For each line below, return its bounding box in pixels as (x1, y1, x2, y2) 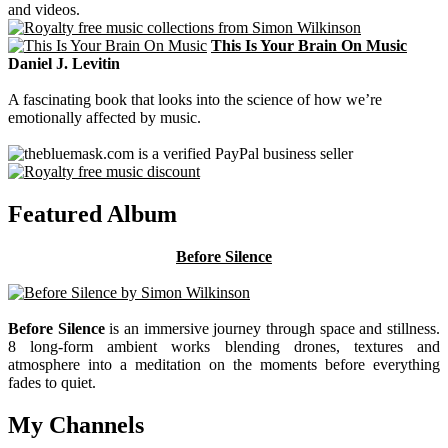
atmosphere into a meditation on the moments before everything (8, 356, 440, 374)
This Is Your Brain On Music (211, 37, 407, 55)
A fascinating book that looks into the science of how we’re (8, 91, 382, 109)
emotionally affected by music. (8, 109, 201, 127)
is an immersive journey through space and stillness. (104, 320, 441, 338)
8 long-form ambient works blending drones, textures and (8, 338, 440, 356)
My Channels (8, 412, 144, 439)
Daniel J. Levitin (8, 55, 120, 73)
